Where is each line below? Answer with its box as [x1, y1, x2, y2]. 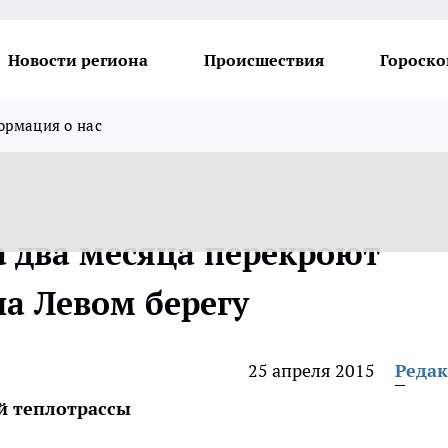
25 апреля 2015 [248, 359, 375, 382]
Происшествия [204, 50, 324, 70]
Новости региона [8, 50, 148, 70]
